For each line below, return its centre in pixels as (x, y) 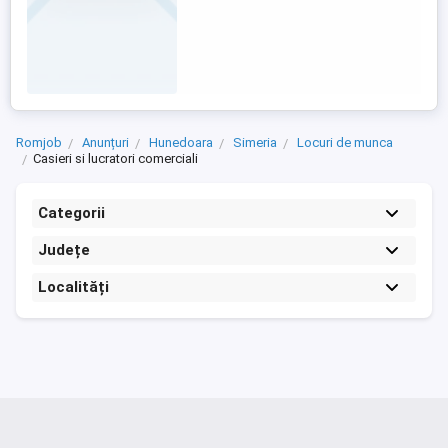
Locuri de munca (345, 142)
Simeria (255, 142)
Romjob (39, 142)
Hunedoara (181, 142)
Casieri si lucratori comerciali (115, 158)
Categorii (71, 213)
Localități (73, 287)
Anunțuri (105, 142)
